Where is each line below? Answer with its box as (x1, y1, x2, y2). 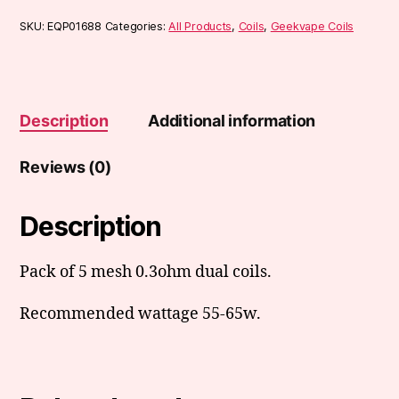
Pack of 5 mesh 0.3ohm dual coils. (20, 261, 273, 282)
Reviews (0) (20, 157, 111, 176)
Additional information (148, 110, 316, 130)
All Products (168, 19, 232, 33)
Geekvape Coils (270, 19, 354, 33)
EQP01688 (47, 19, 102, 33)
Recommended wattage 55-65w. (20, 304, 262, 324)
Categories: (104, 19, 169, 33)
